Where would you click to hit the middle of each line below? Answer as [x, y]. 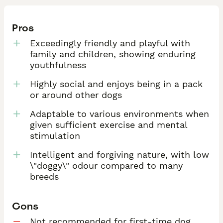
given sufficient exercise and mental [109, 124]
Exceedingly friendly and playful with [110, 43]
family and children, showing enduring [113, 54]
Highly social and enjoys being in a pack [116, 84]
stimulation [55, 135]
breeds [44, 176]
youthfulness [58, 65]
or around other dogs [76, 95]
